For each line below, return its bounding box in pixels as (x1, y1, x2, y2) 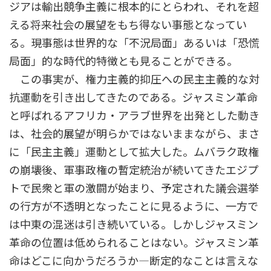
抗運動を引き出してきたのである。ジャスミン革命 (9, 90, 258, 104)
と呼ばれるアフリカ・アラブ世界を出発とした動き (9, 108, 260, 122)
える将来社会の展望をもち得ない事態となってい (9, 18, 247, 31)
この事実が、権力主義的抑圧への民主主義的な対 (9, 72, 260, 86)
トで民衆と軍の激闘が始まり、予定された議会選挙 (9, 181, 259, 195)
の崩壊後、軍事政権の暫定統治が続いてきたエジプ (9, 163, 258, 177)
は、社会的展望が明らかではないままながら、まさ (9, 126, 260, 140)
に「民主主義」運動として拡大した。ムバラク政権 (9, 145, 259, 158)
